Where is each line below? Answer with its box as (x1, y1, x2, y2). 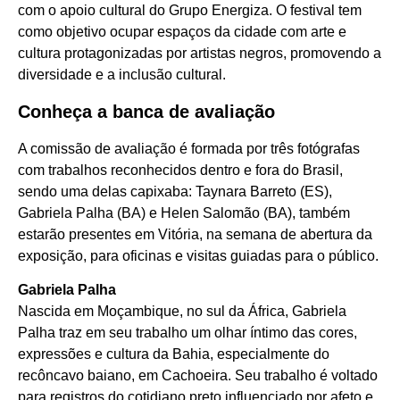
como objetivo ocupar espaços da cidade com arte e (18, 23, 346, 39)
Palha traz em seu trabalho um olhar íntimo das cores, (18, 325, 357, 341)
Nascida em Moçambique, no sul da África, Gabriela (18, 304, 346, 320)
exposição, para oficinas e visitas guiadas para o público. (18, 247, 379, 263)
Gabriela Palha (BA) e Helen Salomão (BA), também (18, 204, 350, 221)
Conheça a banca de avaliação (18, 102, 275, 122)
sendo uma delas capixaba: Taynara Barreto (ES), (18, 183, 332, 199)
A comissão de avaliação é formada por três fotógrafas (18, 140, 360, 156)
